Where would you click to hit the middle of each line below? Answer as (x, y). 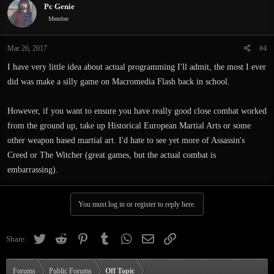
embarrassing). (33, 170)
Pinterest (103, 237)
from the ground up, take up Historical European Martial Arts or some (129, 126)
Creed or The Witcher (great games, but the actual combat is (112, 155)
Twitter (57, 237)
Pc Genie (59, 6)
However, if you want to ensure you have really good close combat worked (137, 111)
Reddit (78, 237)
